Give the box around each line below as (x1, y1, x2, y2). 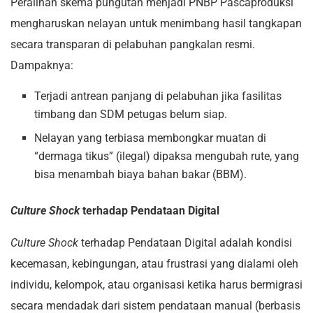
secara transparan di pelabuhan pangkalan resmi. (10, 38, 255, 52)
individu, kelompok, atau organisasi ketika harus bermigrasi (10, 278, 303, 292)
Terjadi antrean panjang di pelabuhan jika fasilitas (34, 89, 282, 103)
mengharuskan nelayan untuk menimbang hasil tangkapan (10, 17, 302, 31)
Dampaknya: (10, 59, 73, 73)
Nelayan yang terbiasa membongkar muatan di (34, 131, 267, 145)
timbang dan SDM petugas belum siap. (34, 108, 228, 122)
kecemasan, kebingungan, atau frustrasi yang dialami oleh (10, 257, 298, 271)
